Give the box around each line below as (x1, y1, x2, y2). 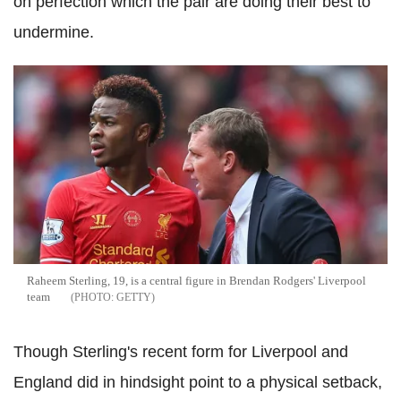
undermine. (13, 23, 94, 42)
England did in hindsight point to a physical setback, (13, 373, 382, 392)
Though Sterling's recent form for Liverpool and (13, 343, 348, 362)
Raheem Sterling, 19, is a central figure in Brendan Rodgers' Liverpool (27, 274, 366, 288)
